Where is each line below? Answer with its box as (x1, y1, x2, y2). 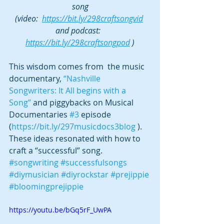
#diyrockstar (61, 168, 108, 180)
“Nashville (63, 72, 102, 84)
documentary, (9, 72, 63, 84)
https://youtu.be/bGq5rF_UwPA (9, 204, 111, 214)
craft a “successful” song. (9, 144, 104, 156)
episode (79, 108, 113, 120)
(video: (15, 12, 42, 24)
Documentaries (9, 108, 69, 120)
